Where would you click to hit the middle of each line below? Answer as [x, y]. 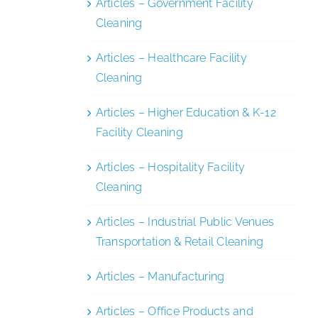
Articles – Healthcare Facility [171, 57]
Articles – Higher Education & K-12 [186, 112]
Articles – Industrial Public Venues [185, 221]
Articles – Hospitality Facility [170, 167]
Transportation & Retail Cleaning [180, 241]
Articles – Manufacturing [160, 276]
